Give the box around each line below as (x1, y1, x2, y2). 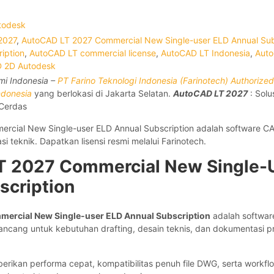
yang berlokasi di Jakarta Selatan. (32, 88, 173, 98)
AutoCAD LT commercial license (29, 48, 156, 58)
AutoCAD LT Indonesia (161, 48, 250, 58)
